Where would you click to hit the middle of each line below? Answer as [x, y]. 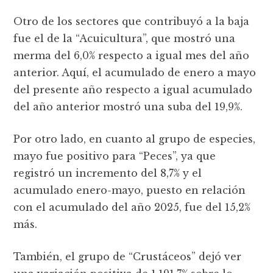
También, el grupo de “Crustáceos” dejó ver [128, 256]
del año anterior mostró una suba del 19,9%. [128, 106]
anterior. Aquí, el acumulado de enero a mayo [135, 72]
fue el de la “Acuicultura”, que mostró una [125, 38]
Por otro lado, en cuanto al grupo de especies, [135, 139]
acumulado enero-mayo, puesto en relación [130, 190]
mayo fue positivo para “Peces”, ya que [115, 156]
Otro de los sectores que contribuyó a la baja [132, 21]
